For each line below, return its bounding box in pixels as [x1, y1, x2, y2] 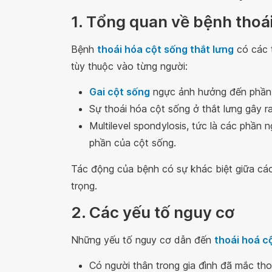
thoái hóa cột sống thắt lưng [97, 43, 234, 55]
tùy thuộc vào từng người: [71, 60, 188, 72]
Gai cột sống [89, 86, 150, 98]
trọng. [71, 180, 97, 192]
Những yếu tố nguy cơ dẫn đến [71, 234, 214, 246]
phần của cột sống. [89, 137, 176, 149]
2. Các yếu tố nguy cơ [71, 203, 242, 222]
